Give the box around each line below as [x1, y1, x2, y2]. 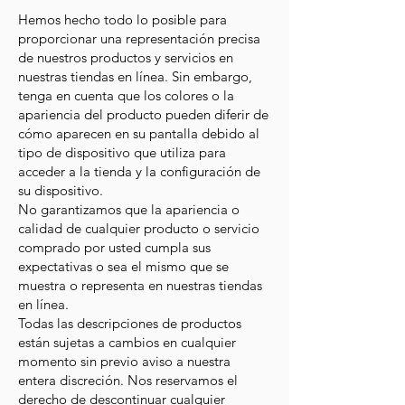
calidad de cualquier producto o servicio [18, 220, 259, 237]
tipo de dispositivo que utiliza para [18, 144, 226, 161]
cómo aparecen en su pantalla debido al [18, 125, 259, 142]
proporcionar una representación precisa [18, 30, 260, 47]
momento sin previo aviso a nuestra [18, 353, 231, 370]
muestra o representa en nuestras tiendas [18, 277, 262, 294]
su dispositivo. [18, 182, 103, 199]
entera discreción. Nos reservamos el [18, 372, 238, 389]
